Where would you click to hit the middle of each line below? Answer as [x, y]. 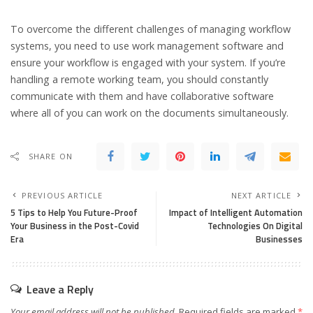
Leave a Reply [60, 290]
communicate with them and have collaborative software [142, 96]
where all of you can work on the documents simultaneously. [150, 113]
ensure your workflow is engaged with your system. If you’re [148, 63]
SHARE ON [51, 156]
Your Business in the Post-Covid [75, 226]
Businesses [279, 239]
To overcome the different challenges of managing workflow [151, 29]
